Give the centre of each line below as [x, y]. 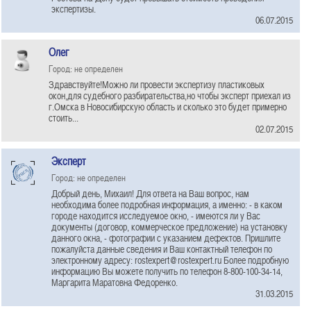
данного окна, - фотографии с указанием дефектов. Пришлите [166, 238]
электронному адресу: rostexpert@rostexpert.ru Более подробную [170, 260]
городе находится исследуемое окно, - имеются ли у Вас [156, 216]
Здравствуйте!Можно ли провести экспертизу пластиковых [157, 84]
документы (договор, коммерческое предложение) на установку [169, 227]
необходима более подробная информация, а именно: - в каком [167, 204]
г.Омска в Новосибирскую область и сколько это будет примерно [168, 107]
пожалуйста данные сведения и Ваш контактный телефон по [162, 249]
